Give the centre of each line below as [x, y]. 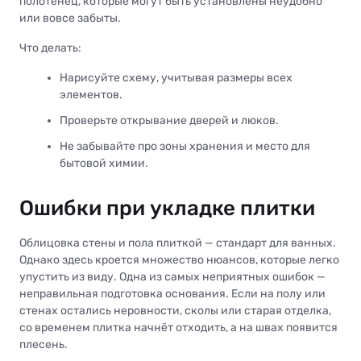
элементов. [91, 94]
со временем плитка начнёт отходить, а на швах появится [178, 327]
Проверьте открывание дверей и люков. [169, 120]
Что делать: [50, 48]
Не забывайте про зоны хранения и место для [185, 146]
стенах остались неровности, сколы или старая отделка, [175, 310]
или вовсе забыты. [70, 18]
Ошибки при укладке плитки [167, 208]
